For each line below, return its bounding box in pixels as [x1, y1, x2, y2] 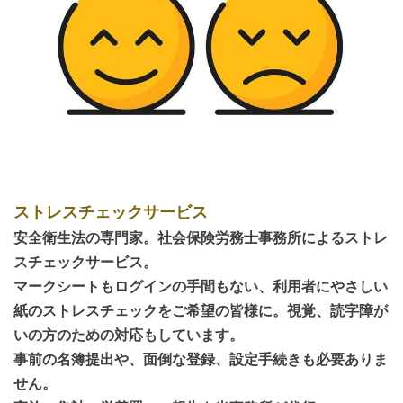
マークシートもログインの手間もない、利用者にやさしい [13, 276, 388, 295]
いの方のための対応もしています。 [13, 325, 244, 344]
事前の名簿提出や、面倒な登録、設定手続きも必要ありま [13, 349, 388, 368]
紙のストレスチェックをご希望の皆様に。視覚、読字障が [13, 300, 388, 319]
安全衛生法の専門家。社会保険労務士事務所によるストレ [13, 228, 388, 246]
